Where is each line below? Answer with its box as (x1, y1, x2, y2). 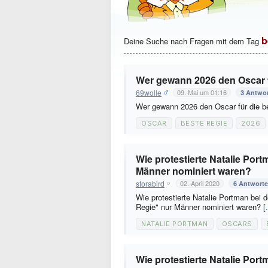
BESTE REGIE (180, 119, 227, 127)
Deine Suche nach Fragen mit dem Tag (124, 35, 261, 47)
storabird (136, 178, 165, 188)
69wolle (136, 87, 162, 98)
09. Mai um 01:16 (177, 87, 227, 97)
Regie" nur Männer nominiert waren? (136, 201, 263, 212)
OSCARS (221, 220, 252, 228)
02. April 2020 (180, 178, 220, 188)
